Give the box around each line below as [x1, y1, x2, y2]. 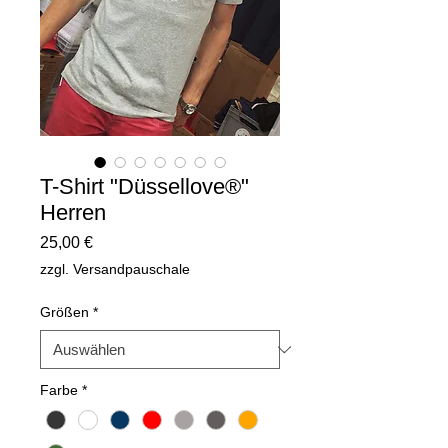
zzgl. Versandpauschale [40, 261, 190, 277]
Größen [40, 304, 89, 320]
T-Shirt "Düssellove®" [40, 174, 249, 199]
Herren [40, 200, 106, 225]
